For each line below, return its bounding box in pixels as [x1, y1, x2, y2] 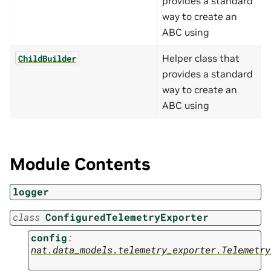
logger [13, 184, 49, 198]
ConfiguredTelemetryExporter [45, 211, 209, 224]
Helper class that [162, 51, 240, 64]
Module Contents [10, 153, 151, 175]
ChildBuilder [18, 52, 76, 64]
